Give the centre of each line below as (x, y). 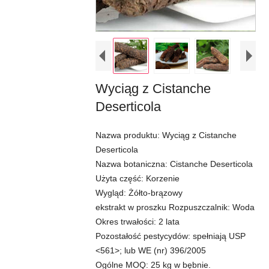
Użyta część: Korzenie (137, 178)
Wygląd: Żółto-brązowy (139, 192)
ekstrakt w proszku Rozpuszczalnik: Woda (175, 207)
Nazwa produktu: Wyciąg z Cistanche (166, 135)
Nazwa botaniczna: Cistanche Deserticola (174, 164)
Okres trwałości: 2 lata (137, 221)
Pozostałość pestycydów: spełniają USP (170, 236)
